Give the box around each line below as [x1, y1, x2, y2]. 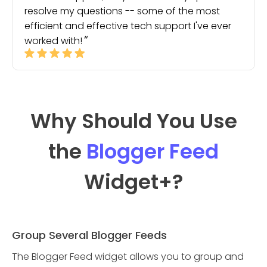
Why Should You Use [30, 107, 237, 135]
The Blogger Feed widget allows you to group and [12, 250, 244, 263]
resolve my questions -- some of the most [24, 4, 220, 18]
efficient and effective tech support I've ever [24, 19, 231, 33]
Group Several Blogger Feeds [12, 228, 167, 243]
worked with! [24, 34, 82, 48]
